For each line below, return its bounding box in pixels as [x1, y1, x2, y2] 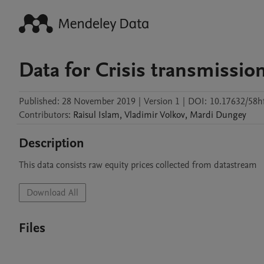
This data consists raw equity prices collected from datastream [19, 159, 257, 171]
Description [19, 134, 84, 152]
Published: [19, 95, 60, 108]
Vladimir [124, 108, 158, 121]
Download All [27, 186, 78, 199]
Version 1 [144, 95, 180, 108]
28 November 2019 [62, 95, 136, 108]
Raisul [73, 108, 96, 121]
